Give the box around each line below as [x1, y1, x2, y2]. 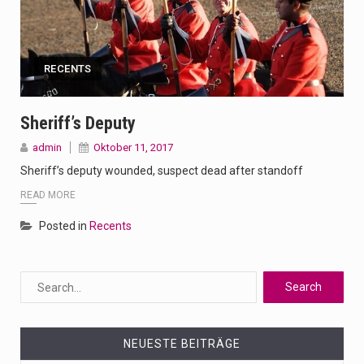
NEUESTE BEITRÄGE [123, 337, 240, 351]
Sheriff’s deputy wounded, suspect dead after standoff [20, 163, 303, 177]
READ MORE [20, 189, 76, 201]
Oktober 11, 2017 [93, 141, 173, 154]
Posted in [39, 219, 89, 233]
